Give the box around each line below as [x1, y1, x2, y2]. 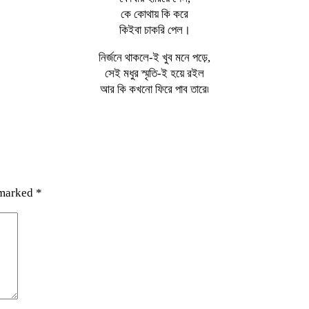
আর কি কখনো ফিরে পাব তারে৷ [100, 82, 209, 96]
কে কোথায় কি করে [121, 7, 188, 21]
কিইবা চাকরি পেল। [119, 23, 190, 37]
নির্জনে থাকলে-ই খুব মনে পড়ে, [99, 50, 210, 64]
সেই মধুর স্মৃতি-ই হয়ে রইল [105, 66, 204, 80]
